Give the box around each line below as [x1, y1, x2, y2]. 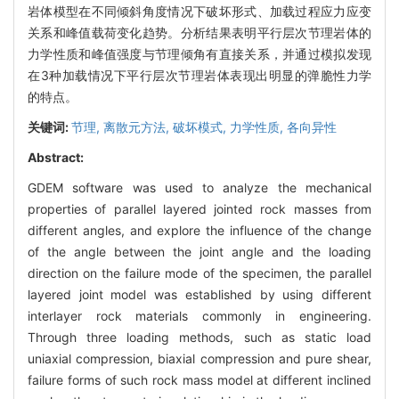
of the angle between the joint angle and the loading [28, 243, 371, 259]
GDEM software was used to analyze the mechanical [28, 179, 371, 195]
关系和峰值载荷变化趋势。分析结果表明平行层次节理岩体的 [28, 24, 371, 40]
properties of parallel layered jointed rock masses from [28, 200, 371, 216]
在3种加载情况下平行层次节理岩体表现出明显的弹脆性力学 [28, 67, 371, 83]
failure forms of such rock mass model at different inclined [28, 371, 371, 387]
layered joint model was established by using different [28, 286, 371, 302]
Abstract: [28, 149, 84, 165]
